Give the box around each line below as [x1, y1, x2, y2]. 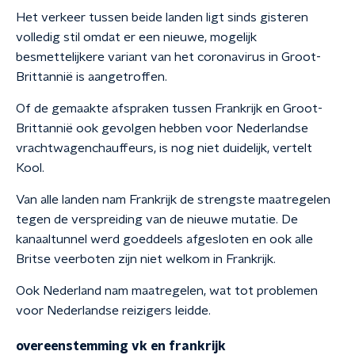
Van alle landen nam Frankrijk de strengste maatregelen [16, 193, 330, 206]
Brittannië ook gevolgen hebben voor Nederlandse [16, 122, 308, 135]
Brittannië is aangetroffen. [16, 71, 167, 83]
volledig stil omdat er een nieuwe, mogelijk [16, 31, 257, 44]
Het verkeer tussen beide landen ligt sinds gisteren [16, 11, 308, 24]
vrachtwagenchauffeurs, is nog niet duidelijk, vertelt [16, 142, 312, 155]
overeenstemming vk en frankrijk [16, 340, 226, 353]
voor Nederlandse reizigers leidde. [16, 304, 211, 317]
